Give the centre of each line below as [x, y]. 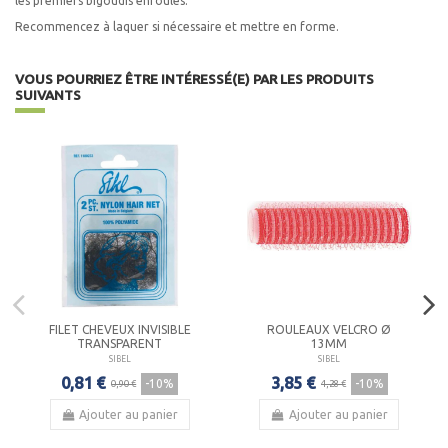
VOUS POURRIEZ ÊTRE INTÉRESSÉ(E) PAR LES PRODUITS [194, 78]
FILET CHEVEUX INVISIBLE [119, 330]
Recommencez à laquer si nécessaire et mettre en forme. [177, 26]
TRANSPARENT [120, 344]
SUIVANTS [48, 94]
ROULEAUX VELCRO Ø [329, 330]
